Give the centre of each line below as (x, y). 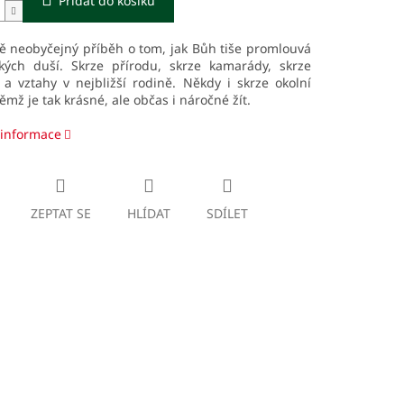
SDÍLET (227, 214)
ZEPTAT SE (60, 214)
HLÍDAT (148, 214)
